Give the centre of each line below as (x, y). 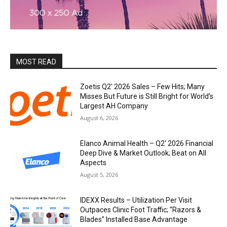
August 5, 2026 (99, 174)
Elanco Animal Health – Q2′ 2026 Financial (147, 143)
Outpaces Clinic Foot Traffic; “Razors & (141, 210)
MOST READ (36, 62)
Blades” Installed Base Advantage (134, 219)
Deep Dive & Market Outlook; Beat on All (143, 153)
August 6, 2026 (99, 118)
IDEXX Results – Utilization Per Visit (136, 200)
